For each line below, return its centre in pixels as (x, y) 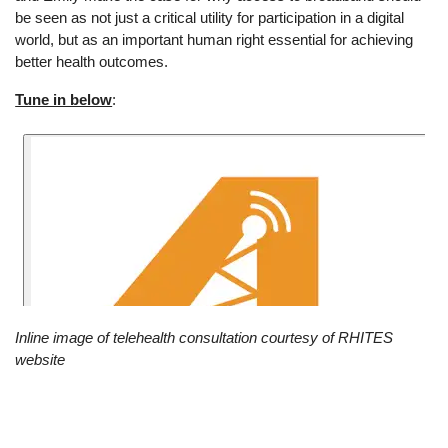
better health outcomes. (92, 62)
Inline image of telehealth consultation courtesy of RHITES (204, 337)
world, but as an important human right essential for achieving (214, 40)
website (40, 359)
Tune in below (64, 99)
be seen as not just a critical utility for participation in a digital (210, 18)
